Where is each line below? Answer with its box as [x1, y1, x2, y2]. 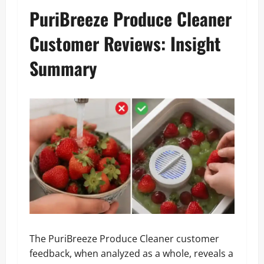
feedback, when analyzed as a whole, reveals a [29, 246, 233, 260]
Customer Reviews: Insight [29, 29, 221, 57]
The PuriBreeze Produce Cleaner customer [29, 232, 219, 245]
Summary [29, 54, 97, 81]
